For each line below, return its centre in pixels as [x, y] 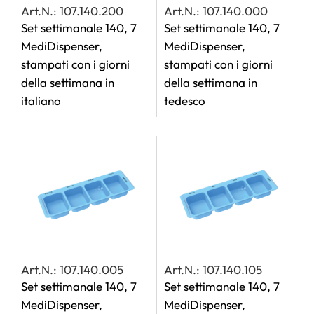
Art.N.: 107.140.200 [72, 11]
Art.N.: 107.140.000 [216, 11]
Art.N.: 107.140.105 [213, 269]
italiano [41, 101]
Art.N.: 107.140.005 [72, 269]
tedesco [185, 101]
